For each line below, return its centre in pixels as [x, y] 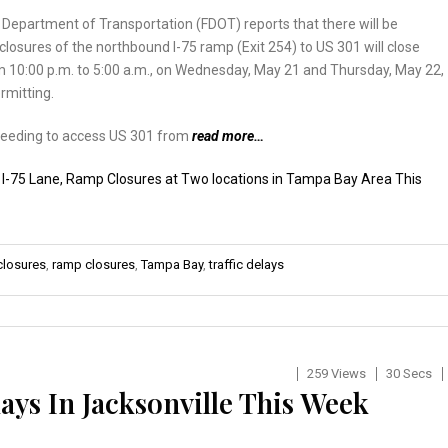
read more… [228, 135]
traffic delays [246, 264]
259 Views [336, 373]
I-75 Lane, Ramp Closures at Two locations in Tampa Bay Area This [212, 178]
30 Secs [408, 373]
